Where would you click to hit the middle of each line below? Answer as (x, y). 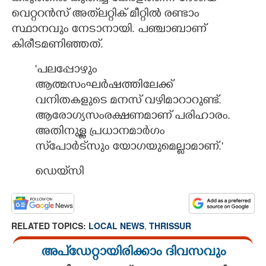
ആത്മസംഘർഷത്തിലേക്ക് (104, 86)
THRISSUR (170, 225)
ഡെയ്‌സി (59, 172)
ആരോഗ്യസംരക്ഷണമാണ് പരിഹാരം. (133, 117)
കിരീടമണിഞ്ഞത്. (57, 45)
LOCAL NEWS (116, 225)
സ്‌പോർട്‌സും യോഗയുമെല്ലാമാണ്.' (129, 148)
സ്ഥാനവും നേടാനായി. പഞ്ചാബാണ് (109, 30)
